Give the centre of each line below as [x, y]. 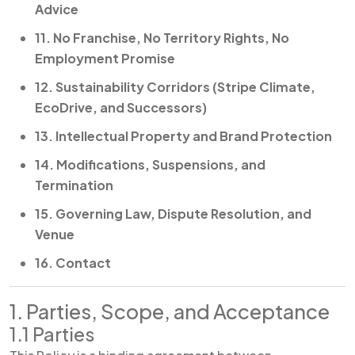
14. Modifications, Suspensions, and [150, 164]
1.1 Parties [52, 334]
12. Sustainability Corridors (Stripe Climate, [175, 87]
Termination [74, 185]
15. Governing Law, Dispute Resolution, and [173, 214]
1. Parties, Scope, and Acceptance [170, 311]
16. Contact [73, 263]
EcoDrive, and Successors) [121, 107]
